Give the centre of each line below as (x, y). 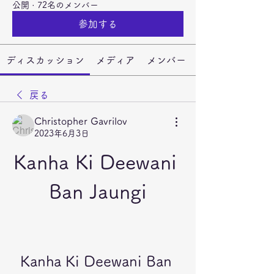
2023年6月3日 (62, 133)
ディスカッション (45, 60)
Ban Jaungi (98, 191)
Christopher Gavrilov (81, 121)
